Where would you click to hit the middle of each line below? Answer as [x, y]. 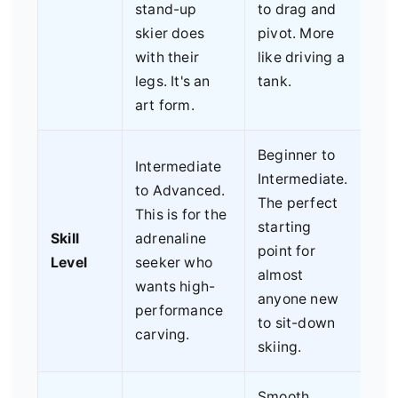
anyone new [298, 298]
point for [287, 251]
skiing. [280, 346]
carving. [163, 334]
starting [285, 227]
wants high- [175, 286]
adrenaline [171, 238]
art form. [165, 105]
